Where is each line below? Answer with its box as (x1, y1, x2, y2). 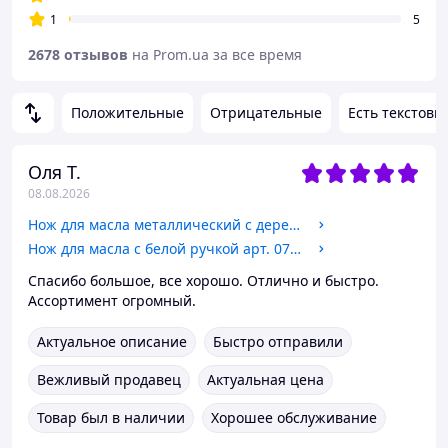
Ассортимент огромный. (28, 291, 196, 310)
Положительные (71, 103, 184, 122)
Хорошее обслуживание (211, 408, 377, 427)
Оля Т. (28, 160, 81, 184)
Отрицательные (210, 103, 322, 122)
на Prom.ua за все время (132, 45, 302, 64)
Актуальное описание (37, 332, 187, 351)
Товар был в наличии (37, 408, 185, 427)
